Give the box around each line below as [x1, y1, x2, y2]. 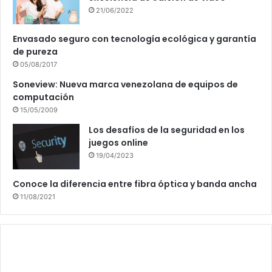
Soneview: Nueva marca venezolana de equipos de [13, 78, 238, 90]
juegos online [89, 136, 148, 149]
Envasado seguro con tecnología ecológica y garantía [13, 32, 256, 45]
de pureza [13, 45, 58, 58]
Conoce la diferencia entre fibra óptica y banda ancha [13, 177, 257, 190]
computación [13, 90, 74, 103]
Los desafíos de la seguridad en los [89, 123, 245, 136]
